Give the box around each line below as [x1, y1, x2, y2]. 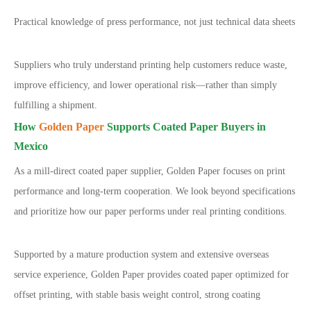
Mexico [14, 140, 48, 152]
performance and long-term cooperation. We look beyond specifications [14, 186, 295, 196]
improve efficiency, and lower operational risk [14, 80, 196, 90]
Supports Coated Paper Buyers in [104, 121, 266, 133]
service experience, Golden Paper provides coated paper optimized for [14, 269, 289, 280]
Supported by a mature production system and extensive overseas [14, 249, 269, 260]
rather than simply [205, 80, 277, 90]
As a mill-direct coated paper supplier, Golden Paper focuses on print [14, 166, 285, 176]
